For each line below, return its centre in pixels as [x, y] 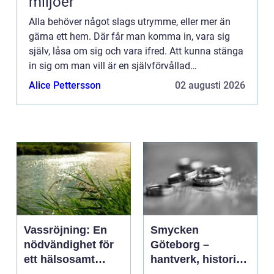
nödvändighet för [69, 245]
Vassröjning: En [65, 230]
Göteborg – [180, 245]
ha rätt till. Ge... [61, 95]
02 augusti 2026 [210, 86]
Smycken [175, 230]
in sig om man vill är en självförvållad [109, 66]
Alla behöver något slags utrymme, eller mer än [130, 22]
